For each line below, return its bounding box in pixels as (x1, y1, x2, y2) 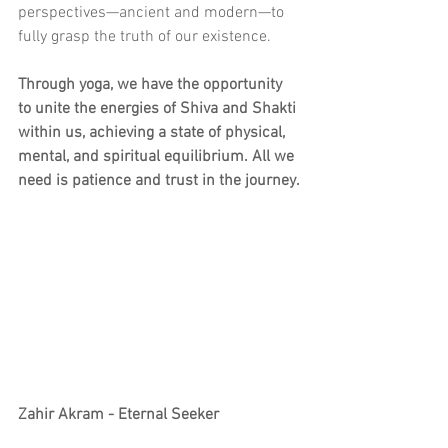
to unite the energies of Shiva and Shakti (18, 98, 300, 119)
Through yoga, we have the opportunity (18, 74, 286, 95)
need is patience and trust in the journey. (18, 170, 300, 191)
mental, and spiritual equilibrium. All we (18, 146, 298, 167)
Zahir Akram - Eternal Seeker (18, 405, 219, 426)
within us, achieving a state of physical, (18, 122, 289, 143)
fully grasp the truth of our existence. (18, 26, 271, 47)
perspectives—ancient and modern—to (18, 2, 288, 23)
